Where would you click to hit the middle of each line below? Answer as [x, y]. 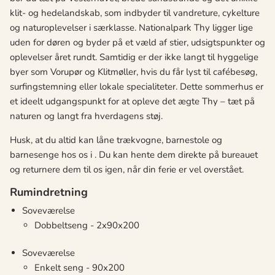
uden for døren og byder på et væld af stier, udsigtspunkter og [137, 43]
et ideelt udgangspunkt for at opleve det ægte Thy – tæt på [132, 102]
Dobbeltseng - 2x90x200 [87, 226]
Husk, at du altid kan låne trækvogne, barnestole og [116, 140]
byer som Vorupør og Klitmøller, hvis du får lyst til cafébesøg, [134, 72]
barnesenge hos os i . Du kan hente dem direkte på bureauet [134, 155]
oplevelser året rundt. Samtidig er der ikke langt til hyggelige [134, 57]
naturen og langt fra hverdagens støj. [86, 116]
